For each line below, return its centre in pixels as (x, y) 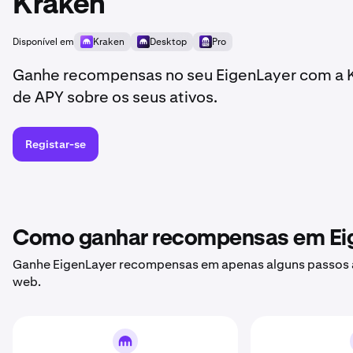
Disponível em (43, 42)
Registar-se (56, 144)
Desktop (168, 42)
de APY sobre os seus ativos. (115, 97)
